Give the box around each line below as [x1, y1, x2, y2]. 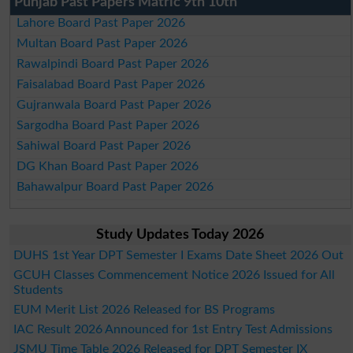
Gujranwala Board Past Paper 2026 [17, 98, 212, 111]
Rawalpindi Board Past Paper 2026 [17, 57, 210, 70]
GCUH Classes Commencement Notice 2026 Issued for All [13, 268, 335, 281]
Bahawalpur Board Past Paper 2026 [17, 180, 214, 193]
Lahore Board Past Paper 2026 [17, 16, 186, 29]
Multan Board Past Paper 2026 [17, 36, 188, 50]
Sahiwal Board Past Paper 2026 [17, 139, 191, 152]
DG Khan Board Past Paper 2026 [17, 159, 199, 173]
